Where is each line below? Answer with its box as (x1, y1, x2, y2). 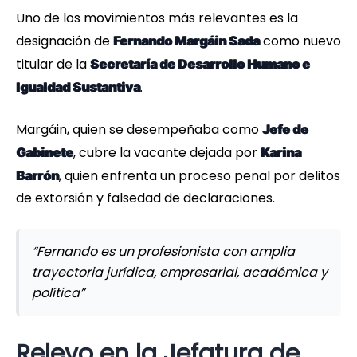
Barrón (16, 167, 59, 184)
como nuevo (260, 32, 341, 51)
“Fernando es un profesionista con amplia (32, 242, 295, 261)
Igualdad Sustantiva (16, 79, 140, 96)
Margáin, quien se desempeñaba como (16, 120, 262, 139)
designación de (16, 32, 113, 51)
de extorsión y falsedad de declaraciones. (16, 189, 275, 208)
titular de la (16, 55, 90, 74)
